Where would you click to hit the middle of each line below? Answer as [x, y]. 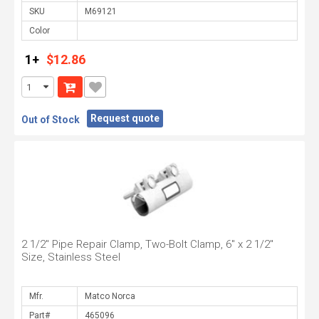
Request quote [125, 118]
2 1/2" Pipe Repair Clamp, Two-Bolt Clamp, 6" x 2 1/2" [147, 244]
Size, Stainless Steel [71, 257]
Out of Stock [51, 120]
